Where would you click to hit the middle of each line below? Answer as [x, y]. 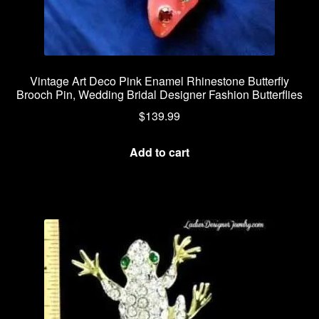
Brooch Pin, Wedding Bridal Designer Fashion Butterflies [159, 94]
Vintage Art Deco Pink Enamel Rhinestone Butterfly [159, 80]
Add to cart [159, 152]
